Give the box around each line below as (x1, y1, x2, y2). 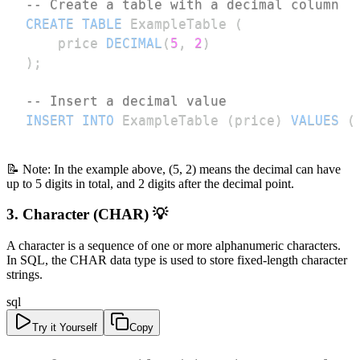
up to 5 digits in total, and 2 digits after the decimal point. (6, 176, 294, 190)
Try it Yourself (32, 321, 97, 333)
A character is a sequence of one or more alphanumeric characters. (6, 238, 341, 252)
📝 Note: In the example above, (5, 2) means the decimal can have (6, 162, 341, 176)
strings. (6, 267, 43, 281)
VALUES (291, 112, 339, 128)
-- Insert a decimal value (26, 92, 227, 108)
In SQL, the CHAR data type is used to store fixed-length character (6, 252, 347, 267)
